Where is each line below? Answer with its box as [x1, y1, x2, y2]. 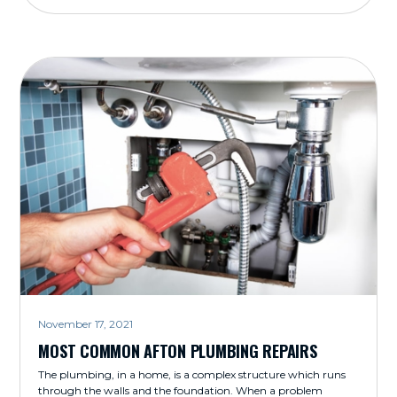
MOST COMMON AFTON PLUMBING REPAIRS [38, 339, 317, 362]
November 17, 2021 [38, 316, 134, 331]
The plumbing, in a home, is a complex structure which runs [38, 367, 346, 381]
